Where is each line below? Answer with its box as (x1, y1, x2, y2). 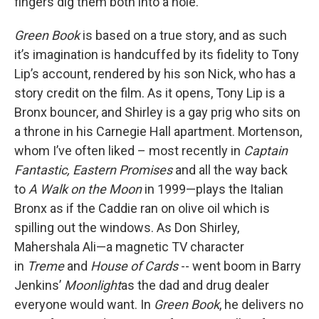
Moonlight (64, 278, 121, 293)
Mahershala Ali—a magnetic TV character (14, 239, 244, 254)
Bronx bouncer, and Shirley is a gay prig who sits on (14, 105, 300, 120)
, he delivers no (219, 297, 303, 312)
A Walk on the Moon (28, 182, 142, 197)
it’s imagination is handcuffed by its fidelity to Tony (14, 47, 299, 62)
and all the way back (172, 162, 288, 177)
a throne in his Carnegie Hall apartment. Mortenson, (14, 124, 302, 139)
